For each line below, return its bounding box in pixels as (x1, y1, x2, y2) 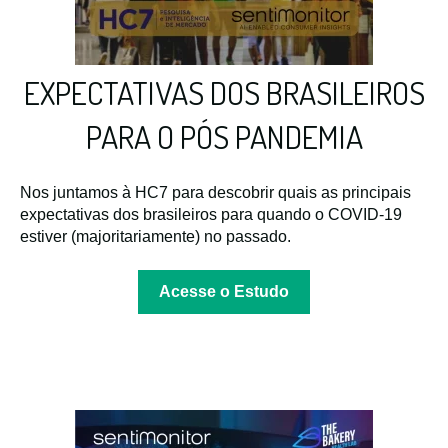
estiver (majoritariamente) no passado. (20, 227, 291, 245)
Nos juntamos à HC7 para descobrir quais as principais (20, 183, 411, 201)
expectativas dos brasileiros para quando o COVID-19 (20, 205, 402, 223)
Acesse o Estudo (159, 282, 289, 300)
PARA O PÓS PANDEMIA (85, 116, 363, 158)
